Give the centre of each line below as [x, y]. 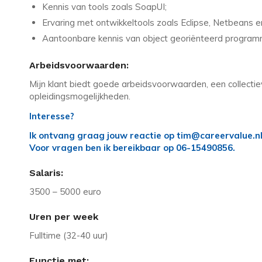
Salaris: [46, 173]
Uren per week [64, 217]
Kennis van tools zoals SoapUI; [104, 7]
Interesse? [52, 116]
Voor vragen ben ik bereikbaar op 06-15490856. [132, 148]
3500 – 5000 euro [65, 192]
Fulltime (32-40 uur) [69, 235]
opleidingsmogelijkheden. [80, 96]
